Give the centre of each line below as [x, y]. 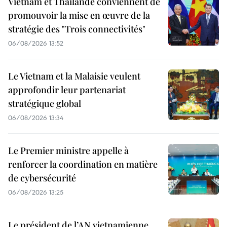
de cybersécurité [42, 178]
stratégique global [45, 103]
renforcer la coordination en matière [83, 164]
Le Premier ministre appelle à [68, 150]
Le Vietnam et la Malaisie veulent [74, 76]
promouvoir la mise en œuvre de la [79, 15]
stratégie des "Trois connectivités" [77, 29]
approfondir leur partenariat [67, 89]
